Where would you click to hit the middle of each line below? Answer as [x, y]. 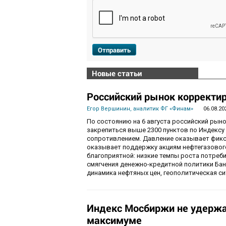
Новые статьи [117, 73]
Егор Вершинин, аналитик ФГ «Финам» [140, 109]
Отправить [114, 50]
